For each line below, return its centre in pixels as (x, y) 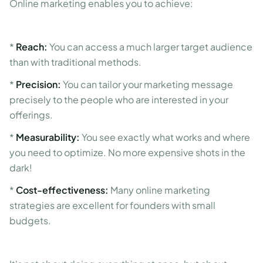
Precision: (38, 84)
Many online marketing (159, 190)
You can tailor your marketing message (147, 84)
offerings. (31, 115)
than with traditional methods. (75, 62)
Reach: (32, 47)
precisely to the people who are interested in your (119, 100)
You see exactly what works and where (165, 137)
